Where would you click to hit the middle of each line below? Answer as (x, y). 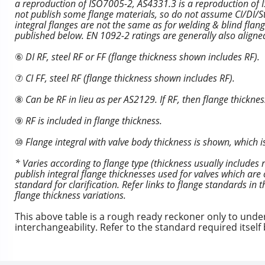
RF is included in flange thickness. (93, 121)
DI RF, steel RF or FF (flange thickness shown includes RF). (141, 57)
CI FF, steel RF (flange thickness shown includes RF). (129, 78)
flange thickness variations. (70, 195)
